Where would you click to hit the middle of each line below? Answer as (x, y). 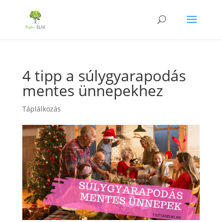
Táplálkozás (41, 109)
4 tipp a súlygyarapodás (104, 76)
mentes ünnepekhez (92, 90)
